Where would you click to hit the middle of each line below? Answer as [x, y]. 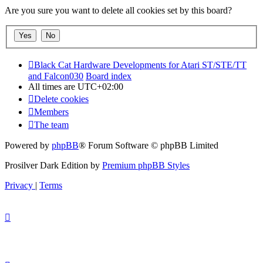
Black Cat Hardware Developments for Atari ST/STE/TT [140, 65]
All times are [53, 87]
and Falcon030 [56, 76]
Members [51, 112]
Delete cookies [61, 99]
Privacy [19, 186]
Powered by [28, 146]
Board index [109, 76]
